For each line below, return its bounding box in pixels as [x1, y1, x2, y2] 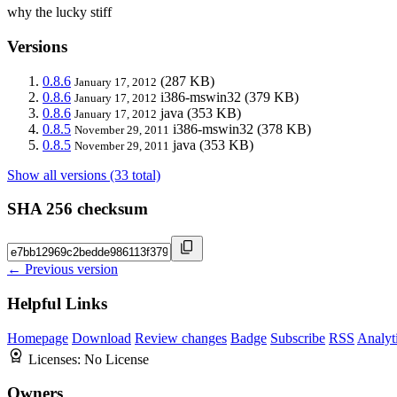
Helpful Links [7, 293, 107, 313]
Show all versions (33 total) [7, 167, 160, 183]
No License [84, 351, 149, 367]
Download [72, 330, 131, 346]
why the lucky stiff [7, 4, 112, 20]
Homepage [7, 330, 68, 346]
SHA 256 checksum [7, 199, 148, 219]
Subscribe [270, 330, 325, 346]
